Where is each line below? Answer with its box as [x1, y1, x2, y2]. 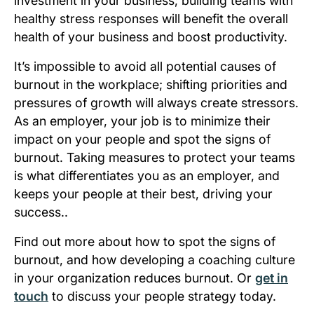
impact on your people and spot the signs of [14, 132, 271, 147]
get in [255, 271, 288, 286]
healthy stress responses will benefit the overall [14, 11, 288, 27]
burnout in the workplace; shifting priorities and [14, 77, 287, 93]
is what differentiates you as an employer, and [14, 168, 280, 184]
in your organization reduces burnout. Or [14, 271, 255, 286]
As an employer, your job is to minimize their [14, 114, 271, 129]
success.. [14, 205, 68, 220]
